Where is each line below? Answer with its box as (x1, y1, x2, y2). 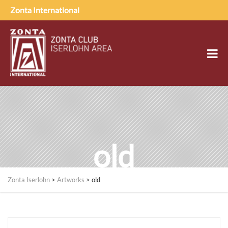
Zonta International (10, 5, 79, 15)
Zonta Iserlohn (8, 176, 50, 184)
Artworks (57, 176, 84, 184)
